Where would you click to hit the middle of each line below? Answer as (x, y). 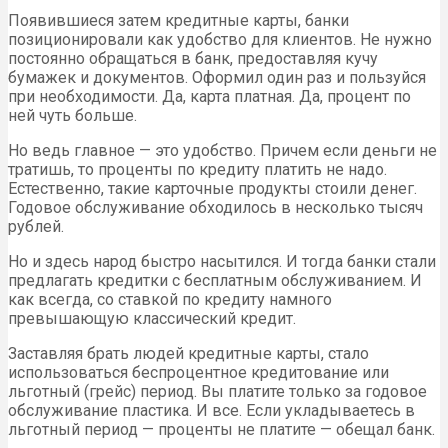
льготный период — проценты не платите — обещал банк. (221, 429)
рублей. (36, 226)
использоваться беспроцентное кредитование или (198, 372)
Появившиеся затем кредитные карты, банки (178, 20)
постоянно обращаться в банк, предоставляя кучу (193, 58)
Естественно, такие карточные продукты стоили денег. (212, 188)
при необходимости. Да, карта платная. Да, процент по (209, 96)
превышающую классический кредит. (152, 318)
